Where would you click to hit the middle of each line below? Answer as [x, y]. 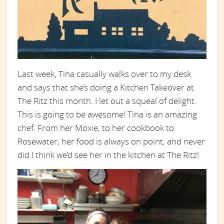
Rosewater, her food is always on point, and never [111, 141]
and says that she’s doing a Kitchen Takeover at [106, 87]
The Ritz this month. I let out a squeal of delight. [107, 100]
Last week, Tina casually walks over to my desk [104, 73]
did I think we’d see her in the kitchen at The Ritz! [108, 154]
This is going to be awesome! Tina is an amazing [107, 114]
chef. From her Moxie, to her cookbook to [96, 127]
